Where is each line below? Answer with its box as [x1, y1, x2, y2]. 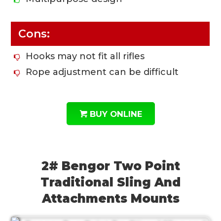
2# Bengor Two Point [41, 159, 180, 174]
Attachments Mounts [41, 191, 180, 206]
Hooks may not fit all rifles [26, 51, 145, 62]
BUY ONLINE [89, 109, 142, 119]
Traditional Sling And [40, 175, 181, 190]
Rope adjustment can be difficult [26, 67, 179, 78]
